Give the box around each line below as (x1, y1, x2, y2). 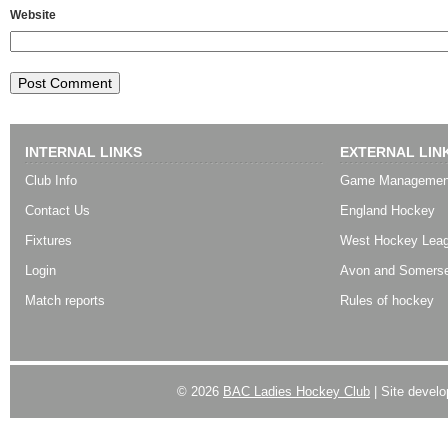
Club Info (25, 173, 77, 189)
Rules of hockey (340, 293, 434, 309)
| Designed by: (314, 427, 390, 440)
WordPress (257, 427, 314, 440)
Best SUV (390, 427, 437, 440)
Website (10, 8, 56, 23)
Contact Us (25, 203, 90, 219)
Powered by (196, 427, 257, 440)
